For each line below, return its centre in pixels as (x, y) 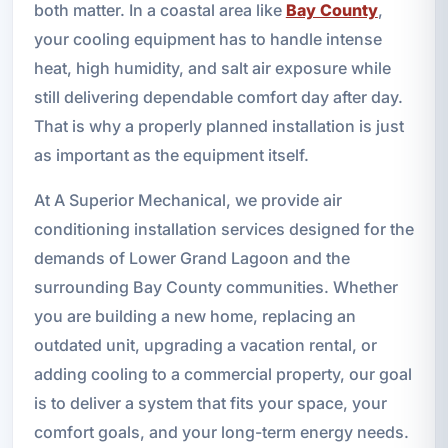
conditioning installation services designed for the (223, 228)
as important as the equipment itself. (171, 154)
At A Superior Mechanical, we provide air (187, 199)
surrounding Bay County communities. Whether (215, 286)
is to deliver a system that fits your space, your (210, 402)
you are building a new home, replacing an (194, 315)
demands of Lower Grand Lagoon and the (191, 257)
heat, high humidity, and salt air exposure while (212, 67)
